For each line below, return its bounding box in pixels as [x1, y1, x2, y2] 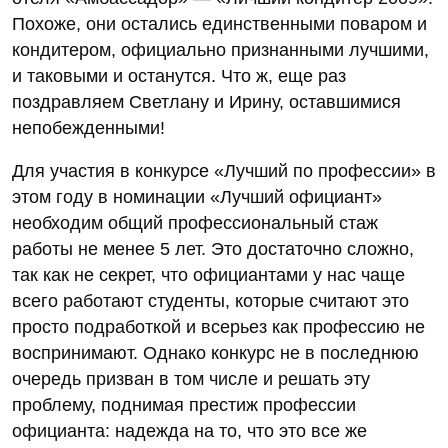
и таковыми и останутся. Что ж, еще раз [12, 65, 346, 86]
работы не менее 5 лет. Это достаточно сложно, [12, 238, 414, 259]
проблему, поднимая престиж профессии [12, 394, 356, 415]
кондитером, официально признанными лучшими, [12, 39, 429, 60]
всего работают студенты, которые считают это [12, 290, 409, 311]
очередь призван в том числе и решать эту [12, 368, 370, 389]
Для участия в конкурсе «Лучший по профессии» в [12, 160, 436, 181]
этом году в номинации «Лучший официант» [12, 186, 382, 207]
